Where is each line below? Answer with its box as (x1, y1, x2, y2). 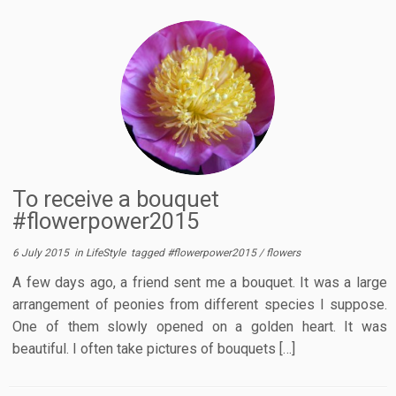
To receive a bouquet (12, 185, 220, 212)
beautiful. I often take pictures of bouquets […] (12, 339, 296, 357)
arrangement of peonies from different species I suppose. (12, 295, 387, 313)
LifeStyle (86, 246, 129, 259)
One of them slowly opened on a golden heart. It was (12, 317, 387, 335)
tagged (128, 246, 168, 259)
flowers (266, 246, 301, 259)
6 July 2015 (12, 246, 70, 259)
